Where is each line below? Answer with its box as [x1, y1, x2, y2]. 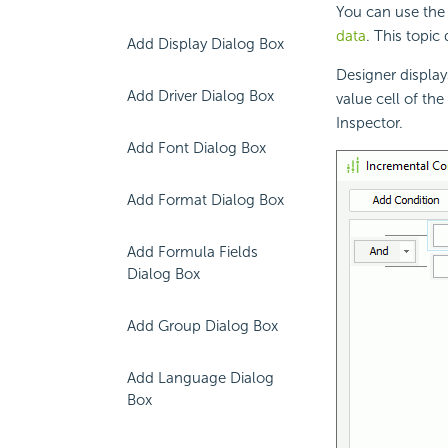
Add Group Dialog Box [127, 317, 278, 335]
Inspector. [335, 114, 403, 133]
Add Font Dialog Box [127, 139, 266, 157]
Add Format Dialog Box [127, 191, 284, 209]
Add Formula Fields [127, 243, 258, 261]
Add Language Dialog [127, 369, 274, 387]
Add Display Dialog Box [127, 35, 284, 53]
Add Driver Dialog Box [127, 87, 274, 105]
